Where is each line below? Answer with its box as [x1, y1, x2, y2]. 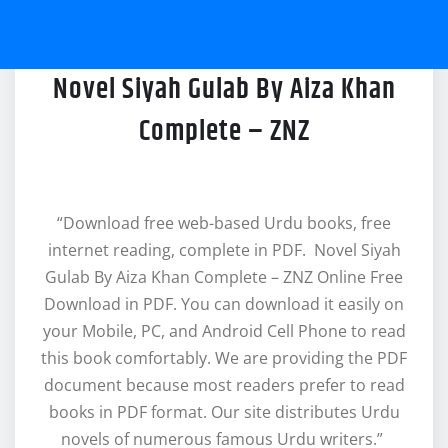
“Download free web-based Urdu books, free [57, 211, 391, 234]
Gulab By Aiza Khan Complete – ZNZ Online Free [45, 265, 403, 288]
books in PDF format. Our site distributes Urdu [48, 400, 400, 423]
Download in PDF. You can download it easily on [44, 292, 404, 315]
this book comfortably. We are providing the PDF [41, 346, 407, 369]
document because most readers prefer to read [43, 373, 405, 396]
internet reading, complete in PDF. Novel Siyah [47, 238, 401, 261]
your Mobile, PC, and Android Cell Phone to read [42, 319, 406, 342]
